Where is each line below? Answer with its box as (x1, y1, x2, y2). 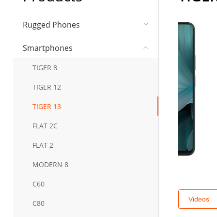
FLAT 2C (32, 121, 58, 130)
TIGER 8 (32, 62, 57, 72)
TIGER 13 (32, 101, 61, 111)
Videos (188, 195, 209, 203)
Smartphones (22, 43, 73, 53)
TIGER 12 (32, 82, 61, 92)
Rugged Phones (22, 19, 80, 30)
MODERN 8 (32, 159, 68, 169)
